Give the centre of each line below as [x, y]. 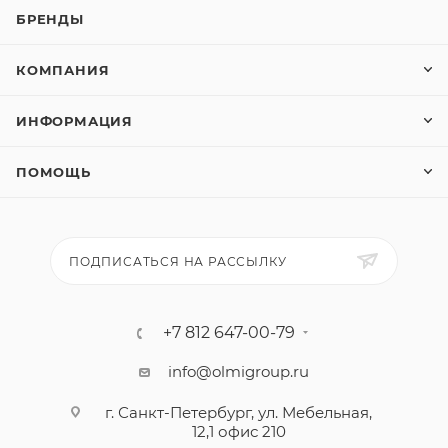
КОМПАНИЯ [63, 70]
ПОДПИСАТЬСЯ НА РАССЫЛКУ [178, 261]
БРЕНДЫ [50, 19]
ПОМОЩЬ [53, 172]
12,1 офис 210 [238, 431]
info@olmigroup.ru [238, 371]
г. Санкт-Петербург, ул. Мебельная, [238, 412]
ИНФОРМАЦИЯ [74, 121]
